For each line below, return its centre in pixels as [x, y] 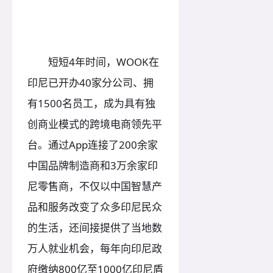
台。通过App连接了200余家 [93, 145]
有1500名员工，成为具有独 [91, 104]
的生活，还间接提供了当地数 [95, 228]
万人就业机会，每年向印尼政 [95, 249]
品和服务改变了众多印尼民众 [95, 207]
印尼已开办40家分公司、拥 [90, 83]
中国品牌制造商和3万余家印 [93, 166]
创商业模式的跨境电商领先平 [95, 124]
